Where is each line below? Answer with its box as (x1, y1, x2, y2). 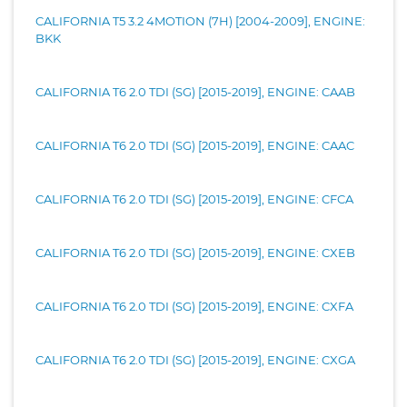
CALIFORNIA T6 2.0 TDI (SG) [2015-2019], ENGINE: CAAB (35, 84, 355, 99)
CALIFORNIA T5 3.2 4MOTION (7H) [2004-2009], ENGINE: (35, 13, 365, 28)
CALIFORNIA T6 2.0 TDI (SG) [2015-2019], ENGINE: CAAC (35, 137, 354, 153)
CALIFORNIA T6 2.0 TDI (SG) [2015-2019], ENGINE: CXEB (35, 244, 355, 260)
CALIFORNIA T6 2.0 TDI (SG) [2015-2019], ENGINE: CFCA (35, 191, 353, 206)
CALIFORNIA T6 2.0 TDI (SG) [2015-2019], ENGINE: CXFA (35, 298, 353, 313)
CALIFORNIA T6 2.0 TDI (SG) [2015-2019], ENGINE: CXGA (35, 352, 355, 367)
